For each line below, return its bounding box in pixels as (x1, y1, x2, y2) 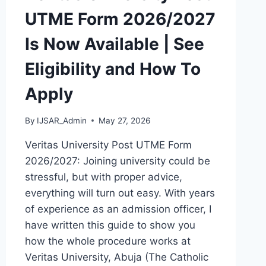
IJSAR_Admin (36, 115, 87, 125)
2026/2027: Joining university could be (24, 154, 210, 167)
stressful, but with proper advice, (24, 170, 182, 183)
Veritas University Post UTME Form (24, 138, 192, 151)
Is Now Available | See (24, 33, 204, 54)
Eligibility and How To (24, 58, 201, 79)
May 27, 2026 (98, 115, 150, 125)
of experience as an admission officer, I (24, 202, 211, 215)
